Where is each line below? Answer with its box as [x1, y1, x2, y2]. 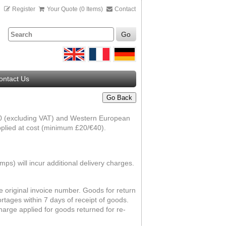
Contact [113, 6, 136, 13]
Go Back [106, 94, 132, 101]
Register [11, 6, 37, 13]
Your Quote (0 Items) [45, 6, 105, 13]
